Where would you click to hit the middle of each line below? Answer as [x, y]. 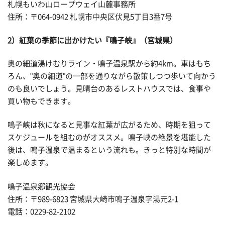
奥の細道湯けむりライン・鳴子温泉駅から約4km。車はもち [109, 63]
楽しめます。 [30, 163]
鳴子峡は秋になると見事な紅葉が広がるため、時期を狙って [109, 125]
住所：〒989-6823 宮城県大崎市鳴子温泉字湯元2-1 [93, 199]
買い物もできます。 [41, 101]
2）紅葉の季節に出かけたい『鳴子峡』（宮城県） [92, 41]
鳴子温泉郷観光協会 [41, 186]
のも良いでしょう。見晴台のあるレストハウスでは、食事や [109, 88]
